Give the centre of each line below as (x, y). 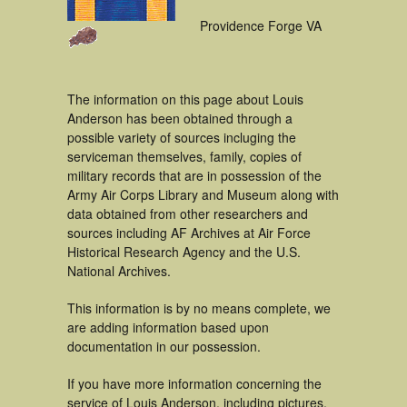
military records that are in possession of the (194, 175)
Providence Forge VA (261, 25)
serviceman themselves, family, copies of (184, 156)
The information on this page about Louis (185, 99)
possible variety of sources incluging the (182, 137)
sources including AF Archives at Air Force (189, 233)
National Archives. (119, 271)
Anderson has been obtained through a (180, 118)
